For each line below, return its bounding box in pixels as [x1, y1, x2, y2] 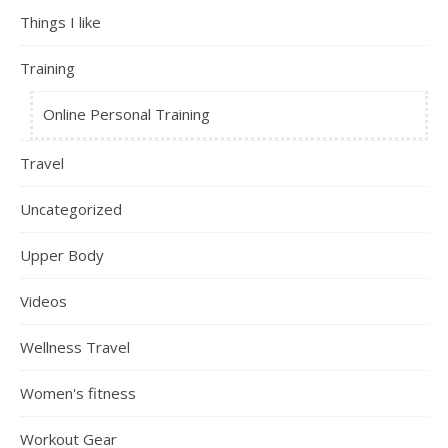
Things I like [20, 11, 101, 32]
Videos [20, 290, 67, 311]
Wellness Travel [20, 336, 130, 357]
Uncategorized [20, 198, 122, 219]
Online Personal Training [43, 103, 210, 124]
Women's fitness [20, 382, 136, 403]
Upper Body [20, 244, 104, 265]
